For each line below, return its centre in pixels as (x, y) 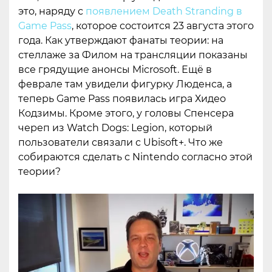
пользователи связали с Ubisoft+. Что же (121, 143)
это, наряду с (52, 12)
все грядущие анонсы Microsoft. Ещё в (115, 70)
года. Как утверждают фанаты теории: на (121, 41)
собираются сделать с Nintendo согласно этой (135, 157)
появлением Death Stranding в (164, 12)
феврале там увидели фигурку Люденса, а (125, 84)
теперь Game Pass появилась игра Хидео (122, 99)
